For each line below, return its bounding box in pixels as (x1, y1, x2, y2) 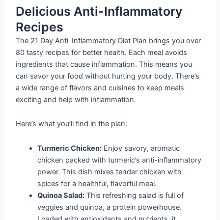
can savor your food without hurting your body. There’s (16, 71, 200, 81)
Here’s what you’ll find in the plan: (16, 119, 128, 129)
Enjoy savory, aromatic (102, 143, 180, 153)
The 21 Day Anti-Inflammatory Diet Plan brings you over (16, 36, 201, 45)
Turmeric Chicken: (37, 143, 102, 153)
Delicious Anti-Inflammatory (16, 3, 183, 19)
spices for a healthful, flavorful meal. (37, 179, 157, 188)
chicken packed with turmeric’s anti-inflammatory (37, 155, 202, 165)
